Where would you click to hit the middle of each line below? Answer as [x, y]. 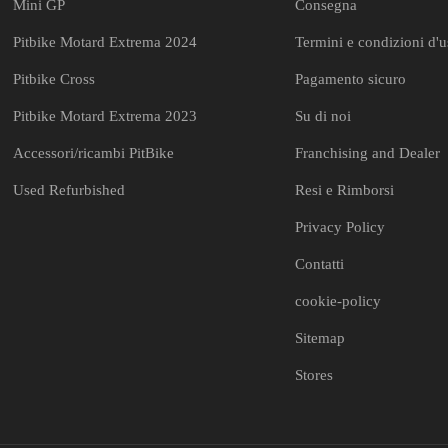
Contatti [320, 263]
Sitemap [320, 337]
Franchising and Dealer [368, 152]
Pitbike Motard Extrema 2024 [105, 41]
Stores [314, 374]
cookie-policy [338, 300]
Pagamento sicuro [351, 78]
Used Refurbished [69, 189]
